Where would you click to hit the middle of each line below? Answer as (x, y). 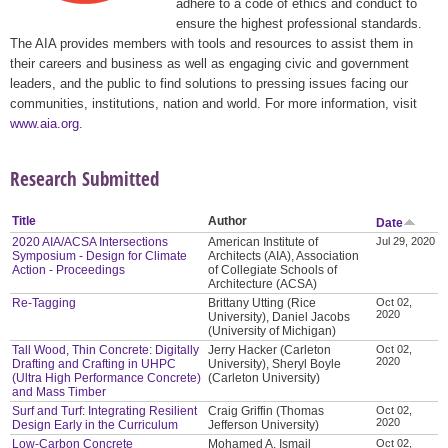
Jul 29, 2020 (406, 240)
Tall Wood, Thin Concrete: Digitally (106, 349)
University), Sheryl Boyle (275, 363)
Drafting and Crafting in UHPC (94, 363)
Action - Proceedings (69, 269)
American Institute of (263, 241)
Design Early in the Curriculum (95, 424)
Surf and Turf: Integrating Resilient (105, 410)
